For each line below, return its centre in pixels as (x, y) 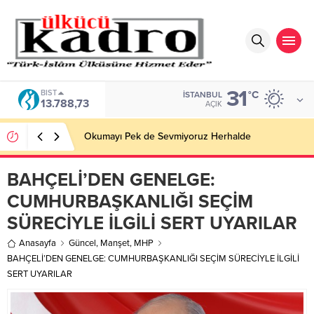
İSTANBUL (203, 95)
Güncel (82, 243)
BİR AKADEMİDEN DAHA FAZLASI (157, 136)
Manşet (115, 243)
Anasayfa (37, 243)
